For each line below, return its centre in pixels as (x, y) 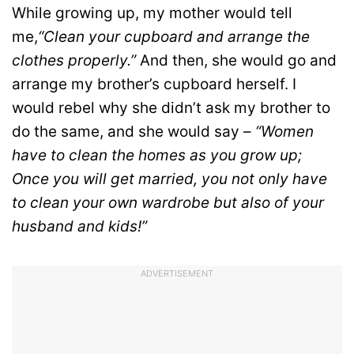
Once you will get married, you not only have (169, 179)
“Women (284, 131)
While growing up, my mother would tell (152, 13)
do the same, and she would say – (134, 131)
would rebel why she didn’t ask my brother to (171, 107)
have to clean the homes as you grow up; (157, 155)
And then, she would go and (236, 60)
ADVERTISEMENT (177, 274)
